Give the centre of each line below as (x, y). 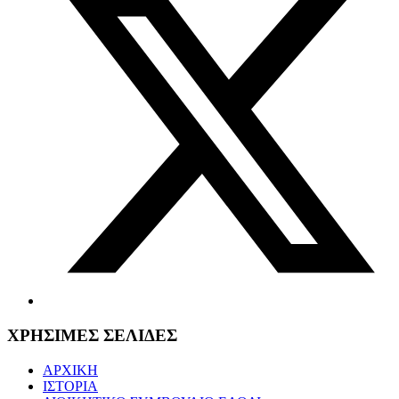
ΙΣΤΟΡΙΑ (70, 386)
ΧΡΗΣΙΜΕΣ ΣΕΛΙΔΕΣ (92, 336)
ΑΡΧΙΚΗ (70, 370)
